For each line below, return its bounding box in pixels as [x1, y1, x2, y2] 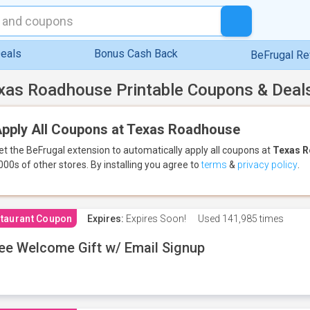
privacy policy [237, 159, 298, 170]
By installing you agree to [91, 159, 201, 170]
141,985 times [219, 213, 284, 224]
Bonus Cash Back [94, 47, 178, 60]
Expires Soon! [123, 213, 186, 224]
